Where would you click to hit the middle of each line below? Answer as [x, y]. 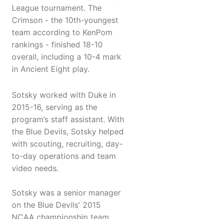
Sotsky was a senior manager [66, 193]
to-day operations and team [64, 156]
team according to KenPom [62, 33]
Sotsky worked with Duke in [64, 95]
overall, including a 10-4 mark [66, 57]
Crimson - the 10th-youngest [65, 20]
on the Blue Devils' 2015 [56, 205]
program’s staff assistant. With [68, 120]
